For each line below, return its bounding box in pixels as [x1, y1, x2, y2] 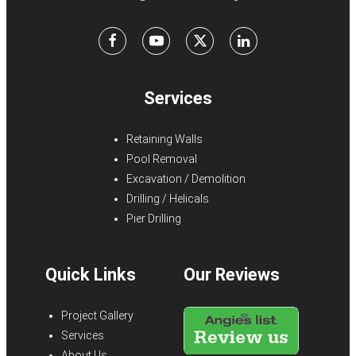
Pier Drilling [126, 211, 181, 225]
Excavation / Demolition [126, 172, 246, 185]
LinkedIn [249, 32, 300, 49]
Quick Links [45, 264, 136, 284]
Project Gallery [61, 308, 133, 322]
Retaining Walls [126, 132, 203, 145]
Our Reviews [184, 264, 280, 284]
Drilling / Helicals [126, 192, 209, 205]
